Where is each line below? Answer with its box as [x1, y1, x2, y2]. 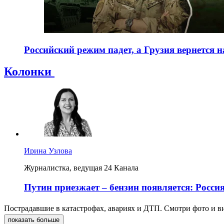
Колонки [4, 65, 54, 78]
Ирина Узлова [24, 146, 72, 155]
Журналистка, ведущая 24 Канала [24, 163, 138, 172]
